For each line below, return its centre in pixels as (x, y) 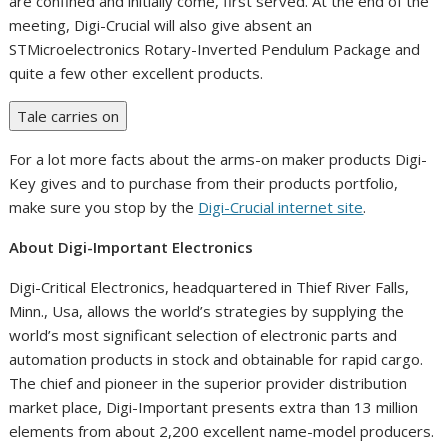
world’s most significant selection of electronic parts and (203, 334)
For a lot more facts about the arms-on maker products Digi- (218, 158)
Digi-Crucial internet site (281, 206)
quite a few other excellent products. (136, 72)
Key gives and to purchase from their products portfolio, (204, 182)
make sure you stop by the (104, 206)
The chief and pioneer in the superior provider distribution (208, 382)
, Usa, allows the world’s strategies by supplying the (224, 310)
